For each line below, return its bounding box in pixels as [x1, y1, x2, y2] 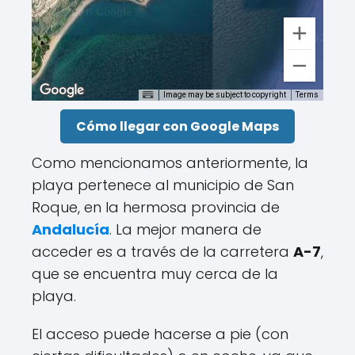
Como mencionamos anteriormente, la [32, 153, 308, 173]
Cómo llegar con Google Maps [76, 117, 279, 136]
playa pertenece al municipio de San [32, 175, 294, 195]
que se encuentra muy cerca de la [32, 264, 278, 284]
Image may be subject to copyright [163, 90, 286, 100]
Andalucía [32, 219, 109, 239]
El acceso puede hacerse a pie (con [32, 324, 288, 344]
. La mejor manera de [109, 219, 261, 239]
